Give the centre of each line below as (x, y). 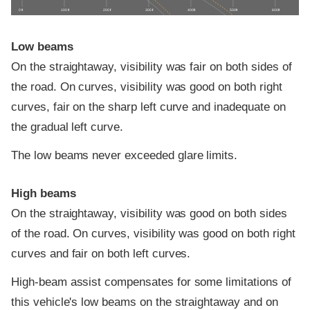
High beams (44, 193)
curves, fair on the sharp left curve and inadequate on (148, 107)
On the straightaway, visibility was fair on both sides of (152, 66)
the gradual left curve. (67, 127)
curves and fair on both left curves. (101, 253)
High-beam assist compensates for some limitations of (151, 282)
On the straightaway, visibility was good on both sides (149, 213)
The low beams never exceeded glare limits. (125, 156)
